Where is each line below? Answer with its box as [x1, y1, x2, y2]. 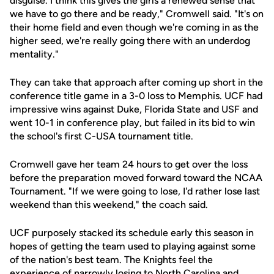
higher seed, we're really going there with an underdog [10, 35, 250, 46]
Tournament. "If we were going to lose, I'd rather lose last [10, 185, 260, 197]
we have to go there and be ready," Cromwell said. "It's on [10, 8, 264, 20]
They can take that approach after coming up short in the [10, 76, 263, 88]
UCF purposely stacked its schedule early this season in [10, 227, 254, 239]
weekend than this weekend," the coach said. [10, 199, 208, 210]
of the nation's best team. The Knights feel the [10, 254, 213, 265]
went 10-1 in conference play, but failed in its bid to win [10, 117, 255, 128]
